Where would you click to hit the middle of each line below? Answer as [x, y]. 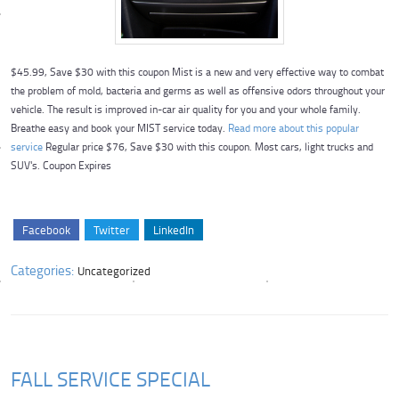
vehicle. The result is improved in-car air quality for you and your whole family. [186, 110]
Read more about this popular [293, 128]
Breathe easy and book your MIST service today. [119, 128]
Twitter [112, 229]
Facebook [46, 229]
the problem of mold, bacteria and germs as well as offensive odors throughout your [198, 91]
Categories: [42, 269]
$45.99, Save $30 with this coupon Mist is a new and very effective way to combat [197, 72]
